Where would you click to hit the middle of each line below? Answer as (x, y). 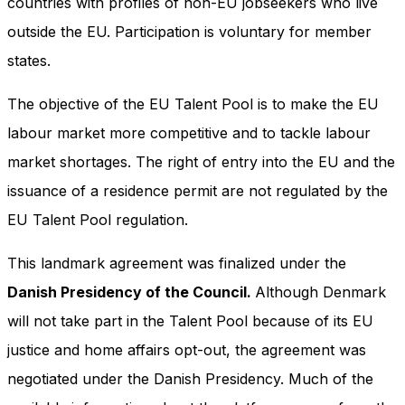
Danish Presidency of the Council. (131, 292)
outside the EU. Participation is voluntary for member (189, 32)
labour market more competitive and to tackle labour (189, 133)
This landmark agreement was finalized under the (177, 264)
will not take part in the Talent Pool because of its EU (190, 321)
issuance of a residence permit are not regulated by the (198, 191)
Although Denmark (320, 292)
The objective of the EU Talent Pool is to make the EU (193, 104)
